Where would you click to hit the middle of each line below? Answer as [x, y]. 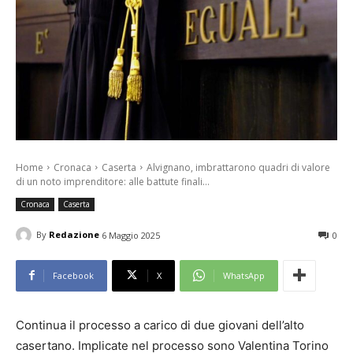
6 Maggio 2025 [131, 235]
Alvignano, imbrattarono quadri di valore [238, 167]
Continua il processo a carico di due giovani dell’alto [160, 325]
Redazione [74, 235]
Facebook [73, 275]
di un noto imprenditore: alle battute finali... [113, 181]
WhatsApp [244, 275]
